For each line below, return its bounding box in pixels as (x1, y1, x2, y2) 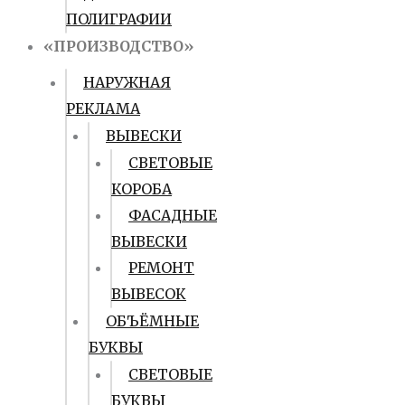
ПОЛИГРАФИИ (66, 10, 172, 28)
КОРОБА (111, 180, 172, 198)
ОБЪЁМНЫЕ (106, 312, 199, 330)
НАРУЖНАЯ (83, 73, 171, 91)
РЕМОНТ (128, 259, 194, 277)
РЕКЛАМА (66, 99, 140, 118)
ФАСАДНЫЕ (128, 206, 217, 224)
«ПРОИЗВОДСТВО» (43, 37, 193, 55)
